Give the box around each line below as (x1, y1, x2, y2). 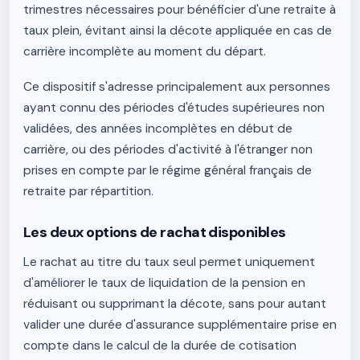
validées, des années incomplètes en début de (23, 121, 292, 137)
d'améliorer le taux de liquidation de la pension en (23, 275, 305, 291)
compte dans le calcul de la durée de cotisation (23, 337, 297, 354)
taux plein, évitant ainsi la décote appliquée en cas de (23, 22, 332, 39)
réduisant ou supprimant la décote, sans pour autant (23, 296, 326, 312)
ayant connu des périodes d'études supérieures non (23, 100, 325, 116)
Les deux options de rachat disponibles (23, 223, 286, 242)
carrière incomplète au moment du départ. (23, 43, 266, 59)
